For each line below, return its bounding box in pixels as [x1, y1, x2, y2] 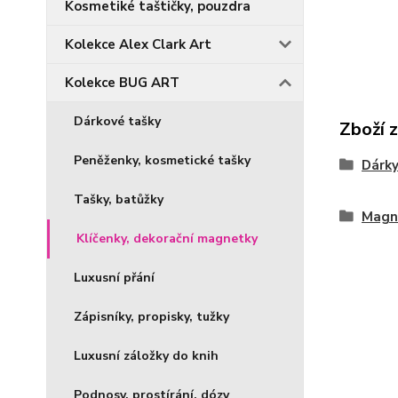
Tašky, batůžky [74, 191, 163, 208]
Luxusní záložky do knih [74, 347, 219, 364]
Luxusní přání [74, 269, 155, 286]
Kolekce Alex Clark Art [65, 36, 211, 53]
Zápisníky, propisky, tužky [74, 308, 229, 325]
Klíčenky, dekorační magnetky [76, 230, 258, 247]
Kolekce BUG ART [65, 74, 179, 92]
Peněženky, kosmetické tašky [74, 152, 251, 169]
